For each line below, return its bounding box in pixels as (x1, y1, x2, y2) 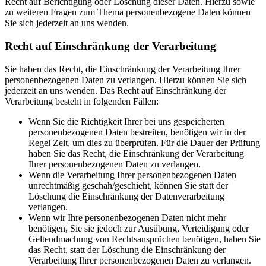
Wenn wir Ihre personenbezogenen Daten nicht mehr (28, 212, 226, 223)
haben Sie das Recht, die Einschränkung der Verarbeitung (28, 148, 244, 159)
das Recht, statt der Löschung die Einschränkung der (28, 244, 226, 255)
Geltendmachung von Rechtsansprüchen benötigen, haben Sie (28, 233, 261, 244)
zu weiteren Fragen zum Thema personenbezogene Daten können (5, 7, 251, 18)
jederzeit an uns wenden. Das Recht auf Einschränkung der (5, 85, 226, 96)
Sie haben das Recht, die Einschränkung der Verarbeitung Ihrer (5, 64, 240, 74)
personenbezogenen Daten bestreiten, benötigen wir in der (28, 126, 246, 137)
